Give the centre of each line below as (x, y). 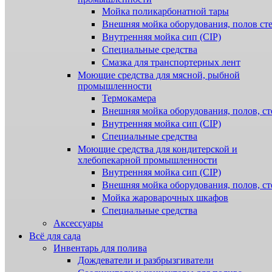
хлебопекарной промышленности (148, 160)
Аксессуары (78, 223)
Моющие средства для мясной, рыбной (159, 75)
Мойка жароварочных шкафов (165, 198)
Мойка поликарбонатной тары (165, 12)
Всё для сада (55, 236)
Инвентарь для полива (100, 248)
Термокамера (129, 98)
